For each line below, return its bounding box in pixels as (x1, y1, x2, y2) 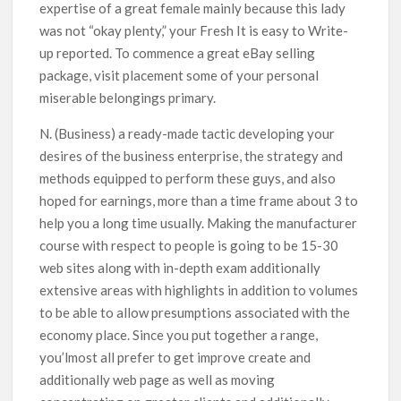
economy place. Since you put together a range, (39, 326, 319, 343)
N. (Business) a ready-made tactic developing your (39, 124, 336, 141)
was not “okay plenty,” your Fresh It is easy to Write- (39, 21, 349, 38)
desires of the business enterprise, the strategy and (39, 147, 344, 164)
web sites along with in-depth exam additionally (39, 259, 321, 276)
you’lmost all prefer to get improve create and (39, 348, 311, 365)
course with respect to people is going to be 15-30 (39, 236, 339, 253)
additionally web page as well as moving (39, 371, 276, 388)
